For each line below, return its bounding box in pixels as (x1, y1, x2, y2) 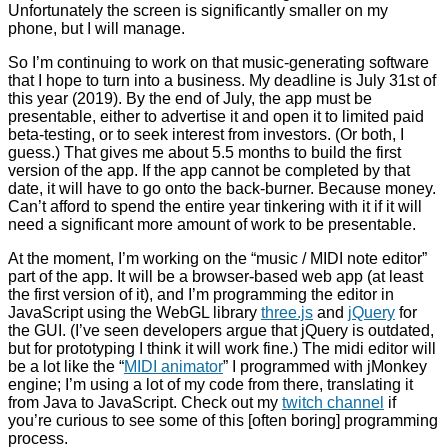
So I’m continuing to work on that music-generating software (8, 54, 429, 72)
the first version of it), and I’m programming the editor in (8, 286, 394, 304)
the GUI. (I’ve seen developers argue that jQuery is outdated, (8, 322, 434, 340)
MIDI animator (124, 358, 223, 376)
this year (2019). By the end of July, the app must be (8, 90, 372, 108)
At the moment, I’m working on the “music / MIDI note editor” (8, 250, 427, 268)
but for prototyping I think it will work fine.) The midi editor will (8, 340, 436, 358)
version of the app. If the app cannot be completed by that (8, 162, 410, 180)
